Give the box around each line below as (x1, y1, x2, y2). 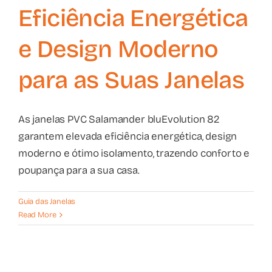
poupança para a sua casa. (18, 164, 140, 177)
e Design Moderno (18, 35, 219, 64)
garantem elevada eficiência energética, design (18, 130, 237, 143)
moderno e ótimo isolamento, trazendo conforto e (18, 147, 250, 160)
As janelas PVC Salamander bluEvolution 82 (18, 113, 220, 126)
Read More (18, 210, 56, 220)
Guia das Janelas (18, 197, 76, 207)
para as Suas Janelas (18, 66, 245, 95)
